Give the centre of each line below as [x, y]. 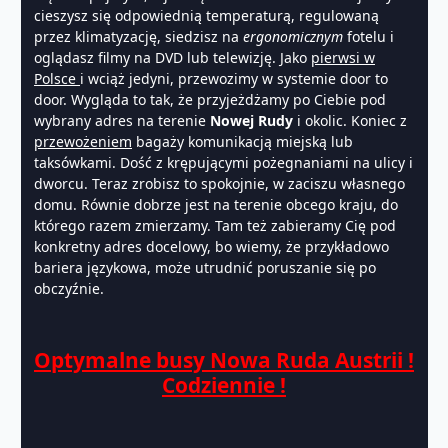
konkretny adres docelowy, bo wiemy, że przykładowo [211, 246]
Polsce [57, 78]
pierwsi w [343, 57]
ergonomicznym [293, 36]
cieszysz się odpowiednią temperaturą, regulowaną [206, 15]
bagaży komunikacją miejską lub [242, 141]
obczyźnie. [69, 288]
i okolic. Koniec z [352, 120]
